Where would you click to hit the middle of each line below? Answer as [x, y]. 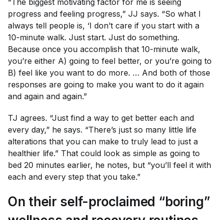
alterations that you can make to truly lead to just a [103, 141]
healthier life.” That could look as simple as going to [104, 153]
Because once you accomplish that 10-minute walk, [104, 49]
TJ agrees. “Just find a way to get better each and [101, 118]
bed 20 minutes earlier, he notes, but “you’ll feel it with [110, 165]
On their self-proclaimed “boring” [109, 202]
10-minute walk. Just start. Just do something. [94, 37]
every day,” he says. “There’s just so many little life [102, 130]
